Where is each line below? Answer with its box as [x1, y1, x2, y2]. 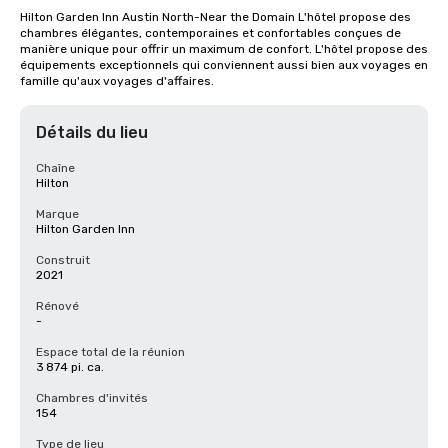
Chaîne [36, 161, 75, 175]
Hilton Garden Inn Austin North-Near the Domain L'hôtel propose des [20, 10, 411, 24]
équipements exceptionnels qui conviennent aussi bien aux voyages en [20, 58, 428, 72]
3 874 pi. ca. [36, 360, 104, 374]
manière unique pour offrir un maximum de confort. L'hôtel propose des [20, 42, 428, 56]
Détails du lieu [36, 123, 148, 142]
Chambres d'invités [36, 391, 148, 405]
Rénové [36, 299, 79, 313]
